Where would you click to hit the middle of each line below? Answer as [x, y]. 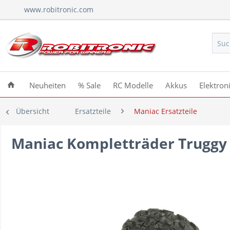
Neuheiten [47, 85]
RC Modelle [133, 85]
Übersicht [33, 111]
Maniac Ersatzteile [166, 111]
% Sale [89, 85]
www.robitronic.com [59, 9]
